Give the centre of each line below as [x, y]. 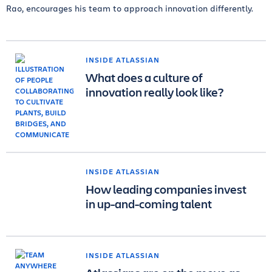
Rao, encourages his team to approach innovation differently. [130, 8]
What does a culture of [144, 77]
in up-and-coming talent [149, 204]
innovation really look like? [155, 92]
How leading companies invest [166, 189]
